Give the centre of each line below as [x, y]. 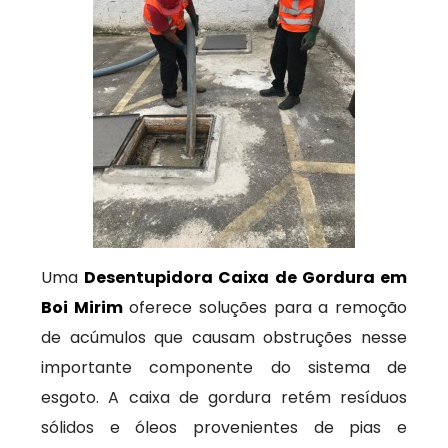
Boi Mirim [82, 307]
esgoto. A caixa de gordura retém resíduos [224, 397]
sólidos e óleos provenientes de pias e [224, 427]
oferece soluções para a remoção [264, 307]
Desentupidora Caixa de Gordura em [245, 277]
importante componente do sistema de [224, 367]
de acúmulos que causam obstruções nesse [224, 337]
